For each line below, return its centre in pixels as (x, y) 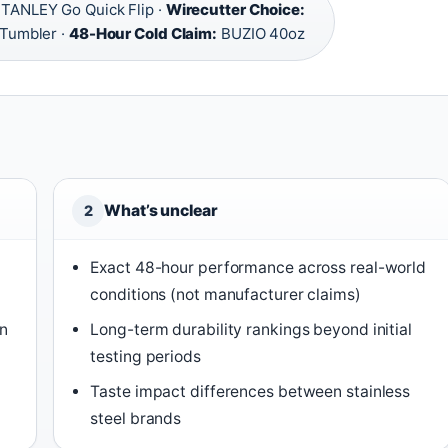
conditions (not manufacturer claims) (225, 294)
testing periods (145, 356)
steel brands (136, 418)
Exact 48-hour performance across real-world (258, 267)
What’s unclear (161, 210)
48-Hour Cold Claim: (143, 33)
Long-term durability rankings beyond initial (251, 329)
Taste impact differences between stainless (250, 391)
